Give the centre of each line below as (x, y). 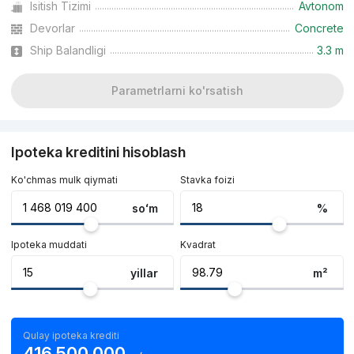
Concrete (319, 28)
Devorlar (52, 28)
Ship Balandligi (68, 51)
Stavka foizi (208, 180)
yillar (144, 273)
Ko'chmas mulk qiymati (64, 180)
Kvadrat (198, 245)
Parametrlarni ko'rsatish (177, 91)
